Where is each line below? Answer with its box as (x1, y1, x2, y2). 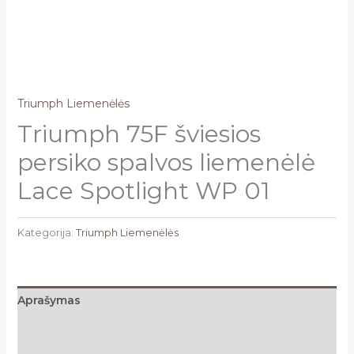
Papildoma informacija (17, 322, 151, 337)
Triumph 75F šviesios (17, 119, 261, 149)
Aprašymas (17, 292, 81, 307)
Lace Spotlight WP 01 (17, 176, 270, 206)
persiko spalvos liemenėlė (17, 148, 315, 178)
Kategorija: (17, 226, 76, 239)
